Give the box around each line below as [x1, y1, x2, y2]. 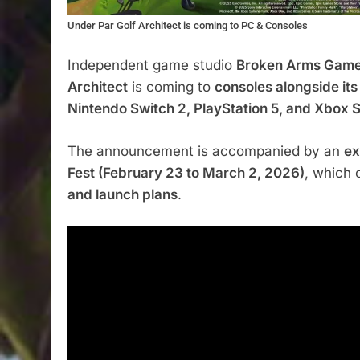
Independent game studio [67, 57, 236, 74]
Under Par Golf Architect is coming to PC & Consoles [67, 18, 308, 31]
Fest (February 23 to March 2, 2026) [67, 164, 305, 181]
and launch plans [67, 186, 178, 202]
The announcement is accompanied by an [67, 142, 344, 159]
